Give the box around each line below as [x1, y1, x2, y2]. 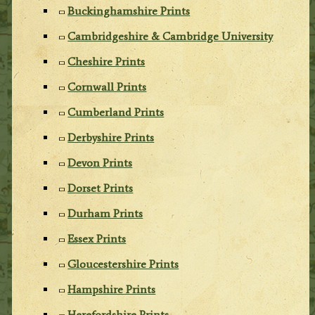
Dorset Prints [67, 181, 134, 195]
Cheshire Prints [67, 54, 146, 68]
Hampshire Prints [67, 282, 156, 296]
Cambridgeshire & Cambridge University [67, 29, 274, 43]
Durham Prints [67, 206, 143, 220]
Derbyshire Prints [67, 130, 155, 144]
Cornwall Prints [67, 79, 147, 94]
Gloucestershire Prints [67, 257, 179, 271]
